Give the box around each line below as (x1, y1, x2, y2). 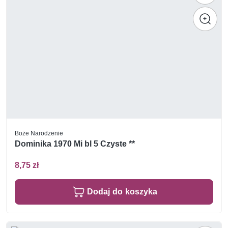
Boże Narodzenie (15, 129, 63, 137)
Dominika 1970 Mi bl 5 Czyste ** (15, 139, 135, 149)
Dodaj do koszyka (87, 186, 157, 196)
